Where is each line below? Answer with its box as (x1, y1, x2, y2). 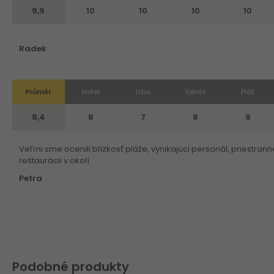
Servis (185, 86, 206, 97)
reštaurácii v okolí (19, 154, 89, 166)
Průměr (25, 86, 52, 97)
